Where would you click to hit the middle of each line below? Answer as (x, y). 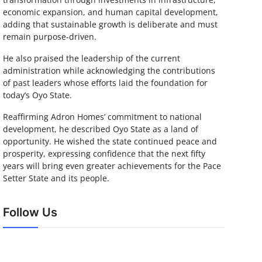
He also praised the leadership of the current (91, 58)
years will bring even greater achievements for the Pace (112, 166)
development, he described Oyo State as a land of (100, 129)
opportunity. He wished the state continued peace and (110, 141)
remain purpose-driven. (49, 37)
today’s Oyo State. (37, 95)
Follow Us (30, 212)
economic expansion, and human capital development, (110, 12)
